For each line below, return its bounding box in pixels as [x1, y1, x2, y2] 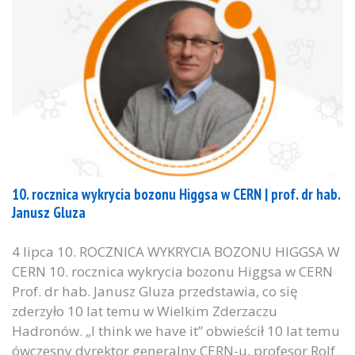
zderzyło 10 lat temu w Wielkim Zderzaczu [12, 302, 277, 321]
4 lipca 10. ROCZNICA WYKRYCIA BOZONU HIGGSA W [12, 242, 340, 261]
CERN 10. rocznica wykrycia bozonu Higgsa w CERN [12, 262, 333, 281]
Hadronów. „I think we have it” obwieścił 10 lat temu [12, 322, 340, 341]
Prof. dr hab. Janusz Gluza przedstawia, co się [12, 282, 298, 301]
